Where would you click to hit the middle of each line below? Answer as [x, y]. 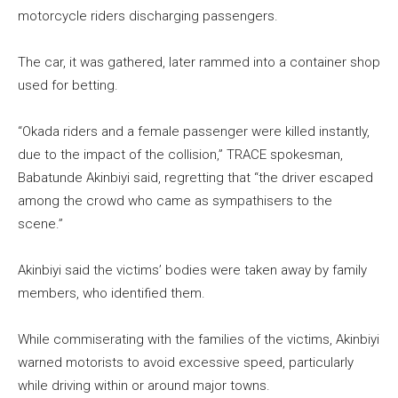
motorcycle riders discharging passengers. [148, 16]
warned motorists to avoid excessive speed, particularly [186, 363]
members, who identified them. [111, 294]
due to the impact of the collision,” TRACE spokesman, [180, 155]
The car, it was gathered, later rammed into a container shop [199, 63]
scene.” [40, 224]
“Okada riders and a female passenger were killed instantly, [194, 132]
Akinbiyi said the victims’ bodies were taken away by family [192, 271]
